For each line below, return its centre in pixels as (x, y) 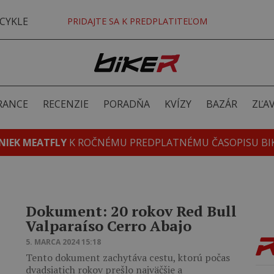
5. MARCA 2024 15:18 (63, 242)
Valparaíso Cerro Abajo (109, 226)
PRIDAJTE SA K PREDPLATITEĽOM (137, 21)
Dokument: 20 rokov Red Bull (131, 211)
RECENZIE (65, 104)
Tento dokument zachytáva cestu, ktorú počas (128, 257)
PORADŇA (126, 104)
